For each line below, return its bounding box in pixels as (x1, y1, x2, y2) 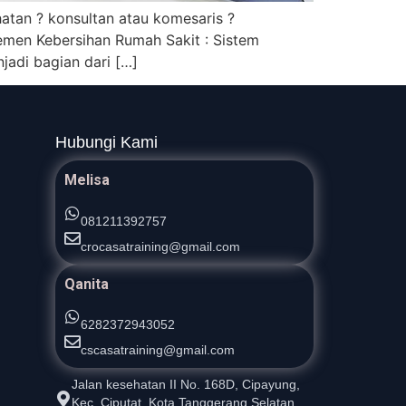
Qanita (64, 275, 109, 293)
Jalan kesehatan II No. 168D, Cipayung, (72, 377, 300, 392)
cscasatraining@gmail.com (81, 343, 235, 358)
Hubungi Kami (55, 133, 158, 152)
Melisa (64, 171, 110, 189)
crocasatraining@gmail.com (81, 238, 240, 254)
